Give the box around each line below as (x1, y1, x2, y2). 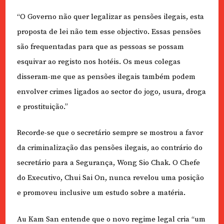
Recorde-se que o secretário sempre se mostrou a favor (16, 128, 203, 138)
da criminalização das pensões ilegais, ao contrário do (16, 143, 202, 153)
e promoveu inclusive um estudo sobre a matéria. (16, 188, 185, 198)
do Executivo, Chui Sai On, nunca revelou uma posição (16, 173, 204, 183)
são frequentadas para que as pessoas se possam (16, 41, 184, 51)
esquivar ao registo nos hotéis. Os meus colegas (16, 56, 180, 66)
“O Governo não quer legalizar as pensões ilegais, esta (16, 11, 204, 21)
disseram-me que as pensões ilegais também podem (16, 71, 195, 81)
